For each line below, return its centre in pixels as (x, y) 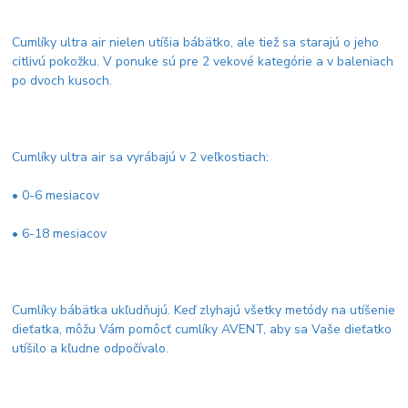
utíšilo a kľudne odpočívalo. (91, 348)
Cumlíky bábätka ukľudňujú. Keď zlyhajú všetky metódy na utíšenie (204, 310)
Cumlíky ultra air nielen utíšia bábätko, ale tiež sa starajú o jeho (196, 42)
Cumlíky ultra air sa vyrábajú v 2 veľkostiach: (141, 157)
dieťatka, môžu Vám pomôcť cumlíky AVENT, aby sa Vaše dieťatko (202, 329)
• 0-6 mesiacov (56, 195)
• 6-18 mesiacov (60, 233)
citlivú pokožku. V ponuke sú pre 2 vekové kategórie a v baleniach (203, 61)
